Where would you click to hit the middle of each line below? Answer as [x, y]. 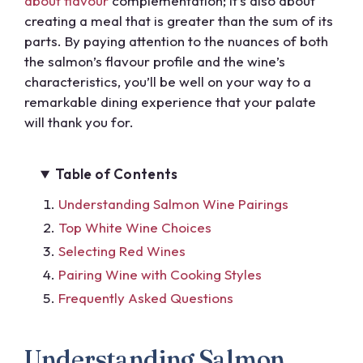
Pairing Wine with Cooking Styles [160, 275]
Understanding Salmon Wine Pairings [173, 204]
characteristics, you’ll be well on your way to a [168, 81]
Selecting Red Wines [122, 251]
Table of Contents [117, 174]
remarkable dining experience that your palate [170, 101]
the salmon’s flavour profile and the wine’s [155, 61]
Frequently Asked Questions [146, 298]
